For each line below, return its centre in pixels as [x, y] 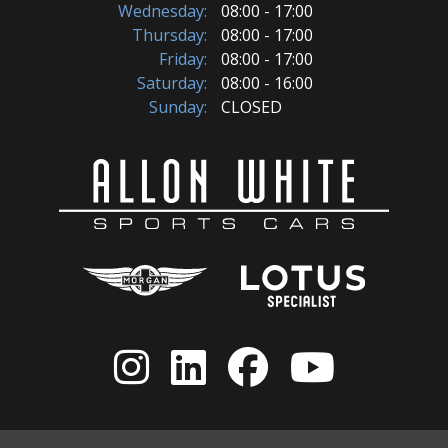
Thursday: [169, 35]
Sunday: [178, 107]
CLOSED [251, 107]
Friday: [183, 59]
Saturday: [172, 83]
